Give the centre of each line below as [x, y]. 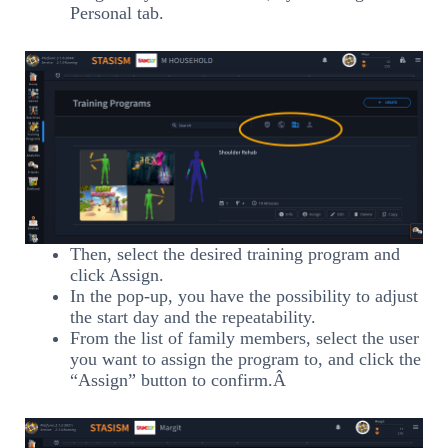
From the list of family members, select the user [244, 337]
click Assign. [117, 274]
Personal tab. [117, 12]
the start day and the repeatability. [193, 316]
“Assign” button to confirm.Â [180, 379]
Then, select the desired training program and [235, 253]
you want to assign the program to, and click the [245, 358]
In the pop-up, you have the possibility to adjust [244, 295]
